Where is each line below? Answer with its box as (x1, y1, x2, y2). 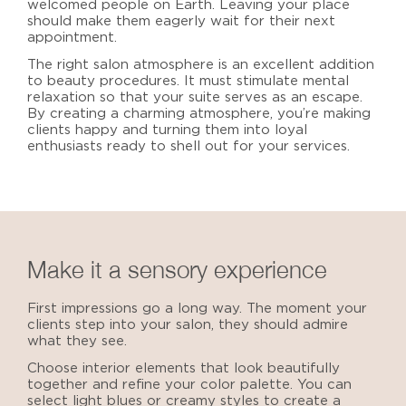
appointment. (27, 30, 117, 44)
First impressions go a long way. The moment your (27, 301, 367, 315)
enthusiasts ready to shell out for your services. (27, 139, 350, 153)
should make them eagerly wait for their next (27, 14, 335, 28)
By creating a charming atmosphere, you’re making (27, 106, 371, 121)
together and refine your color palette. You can (27, 377, 352, 391)
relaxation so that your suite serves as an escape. (27, 90, 362, 104)
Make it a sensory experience (27, 255, 327, 283)
